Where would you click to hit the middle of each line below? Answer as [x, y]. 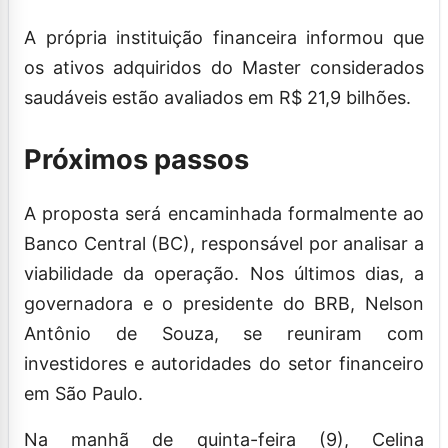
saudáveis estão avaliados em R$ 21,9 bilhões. [217, 97]
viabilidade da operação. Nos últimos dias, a [224, 273]
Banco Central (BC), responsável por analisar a [224, 243]
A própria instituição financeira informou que [224, 37]
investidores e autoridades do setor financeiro [224, 363]
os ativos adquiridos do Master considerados [224, 67]
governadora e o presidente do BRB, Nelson [224, 303]
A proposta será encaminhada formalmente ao [224, 213]
